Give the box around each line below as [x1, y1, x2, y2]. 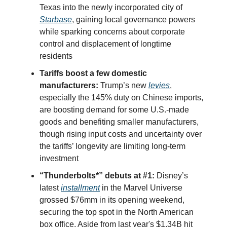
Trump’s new [98, 81, 148, 90]
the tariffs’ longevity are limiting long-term [40, 142, 185, 151]
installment [61, 183, 100, 193]
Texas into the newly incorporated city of [40, 3, 182, 12]
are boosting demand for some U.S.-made [40, 105, 189, 115]
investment [40, 154, 79, 163]
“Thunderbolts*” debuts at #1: [40, 171, 157, 180]
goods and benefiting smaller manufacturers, [40, 118, 199, 127]
